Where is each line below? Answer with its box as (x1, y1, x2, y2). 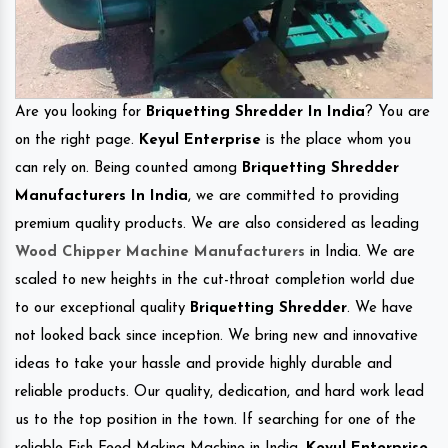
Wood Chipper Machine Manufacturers (15, 245, 305, 261)
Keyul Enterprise (139, 133, 261, 149)
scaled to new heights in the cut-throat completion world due (15, 273, 415, 289)
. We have (347, 301, 413, 317)
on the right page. (15, 133, 139, 149)
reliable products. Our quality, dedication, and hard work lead (15, 385, 424, 401)
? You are (365, 105, 430, 121)
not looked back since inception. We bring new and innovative (15, 329, 418, 345)
